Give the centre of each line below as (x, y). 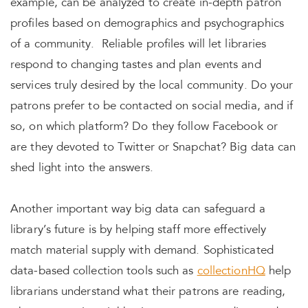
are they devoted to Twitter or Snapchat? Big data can (153, 148)
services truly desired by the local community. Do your (152, 86)
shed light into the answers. (82, 169)
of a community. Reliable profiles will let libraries (139, 45)
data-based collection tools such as (104, 272)
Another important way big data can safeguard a (138, 210)
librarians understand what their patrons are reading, (148, 293)
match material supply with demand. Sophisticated (142, 251)
